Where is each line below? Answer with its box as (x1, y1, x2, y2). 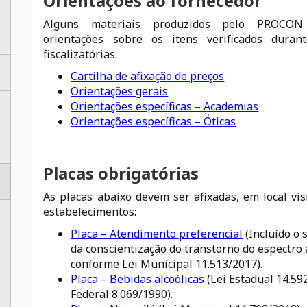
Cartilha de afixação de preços (71, 69, 225, 84)
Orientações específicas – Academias (71, 99, 259, 114)
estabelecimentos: (43, 204, 137, 219)
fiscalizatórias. (43, 47, 118, 62)
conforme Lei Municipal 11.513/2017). (71, 256, 263, 271)
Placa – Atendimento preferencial (71, 226, 243, 241)
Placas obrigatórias (43, 162, 199, 184)
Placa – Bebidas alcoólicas (71, 271, 205, 286)
